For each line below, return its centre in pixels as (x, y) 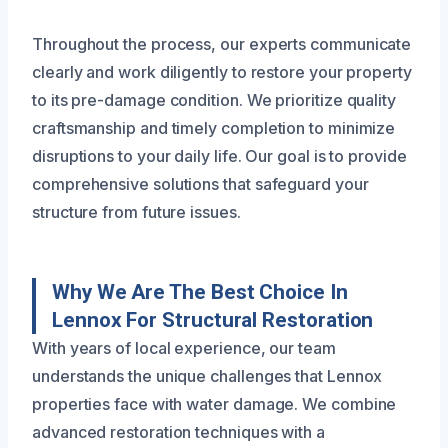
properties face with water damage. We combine (214, 403)
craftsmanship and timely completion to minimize (214, 127)
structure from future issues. (136, 211)
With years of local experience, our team (184, 347)
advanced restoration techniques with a (178, 431)
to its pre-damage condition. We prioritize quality (214, 99)
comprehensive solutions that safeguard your (200, 183)
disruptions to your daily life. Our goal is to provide (219, 155)
